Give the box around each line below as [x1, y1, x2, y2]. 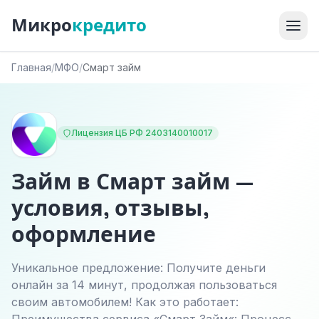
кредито [72, 14, 147, 36]
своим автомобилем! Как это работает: [11, 295, 239, 309]
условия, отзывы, [11, 194, 209, 222]
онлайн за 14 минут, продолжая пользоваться [11, 278, 277, 292]
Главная [11, 61, 51, 73]
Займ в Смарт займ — [11, 168, 253, 196]
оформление [11, 221, 156, 249]
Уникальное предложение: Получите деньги [11, 261, 266, 275]
